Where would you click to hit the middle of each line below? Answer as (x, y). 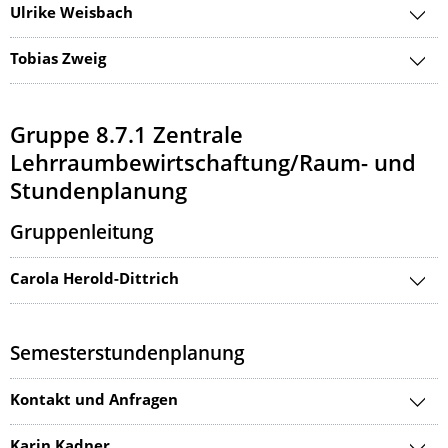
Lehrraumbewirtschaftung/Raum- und (213, 165)
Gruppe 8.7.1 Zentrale (126, 137)
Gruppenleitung (82, 234)
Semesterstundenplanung (127, 355)
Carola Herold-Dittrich (94, 280)
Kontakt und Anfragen (94, 401)
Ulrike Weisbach (71, 14)
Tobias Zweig (58, 60)
